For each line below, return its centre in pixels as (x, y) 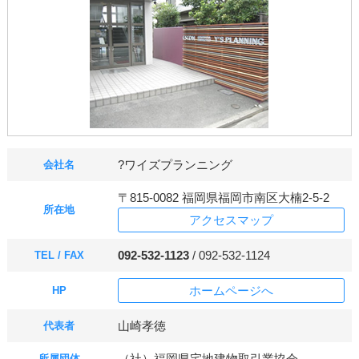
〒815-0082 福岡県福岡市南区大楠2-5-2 (229, 197)
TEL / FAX (59, 255)
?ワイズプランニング (175, 164)
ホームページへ (231, 290)
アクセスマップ (231, 220)
